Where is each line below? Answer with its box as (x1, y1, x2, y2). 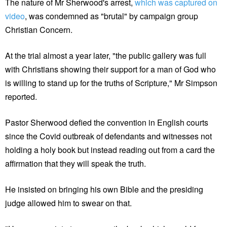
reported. (5, 90, 37, 102)
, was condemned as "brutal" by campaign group (25, 10, 198, 22)
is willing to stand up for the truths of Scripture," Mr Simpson (5, 77, 217, 89)
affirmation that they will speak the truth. (5, 157, 146, 169)
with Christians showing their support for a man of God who (5, 63, 216, 75)
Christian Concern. (5, 23, 72, 35)
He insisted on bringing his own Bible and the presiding (5, 183, 203, 195)
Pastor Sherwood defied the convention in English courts (5, 116, 208, 128)
